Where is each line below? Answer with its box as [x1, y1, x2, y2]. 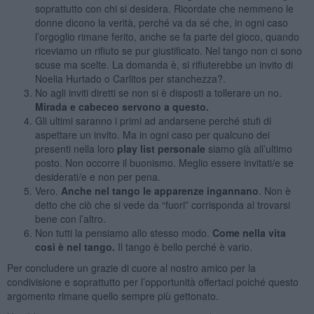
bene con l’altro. [34, 211, 106, 226]
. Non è [258, 183, 291, 198]
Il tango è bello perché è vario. [114, 239, 252, 254]
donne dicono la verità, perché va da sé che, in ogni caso [34, 15, 288, 29]
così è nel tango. [34, 239, 115, 254]
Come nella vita [212, 225, 286, 240]
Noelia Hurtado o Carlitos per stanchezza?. [34, 71, 226, 86]
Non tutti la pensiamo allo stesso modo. [34, 225, 212, 240]
